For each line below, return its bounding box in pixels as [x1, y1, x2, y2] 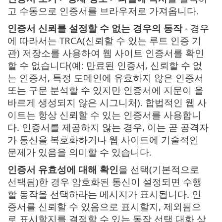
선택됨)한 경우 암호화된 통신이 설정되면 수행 [7, 175, 202, 188]
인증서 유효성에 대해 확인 [7, 163, 118, 176]
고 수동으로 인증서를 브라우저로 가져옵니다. [7, 4, 199, 17]
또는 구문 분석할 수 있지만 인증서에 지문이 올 [7, 84, 204, 97]
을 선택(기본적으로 [118, 163, 199, 176]
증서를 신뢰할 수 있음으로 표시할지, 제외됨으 [7, 200, 201, 213]
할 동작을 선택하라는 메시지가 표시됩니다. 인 [7, 188, 201, 201]
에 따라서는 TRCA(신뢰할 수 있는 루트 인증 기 [7, 34, 201, 47]
